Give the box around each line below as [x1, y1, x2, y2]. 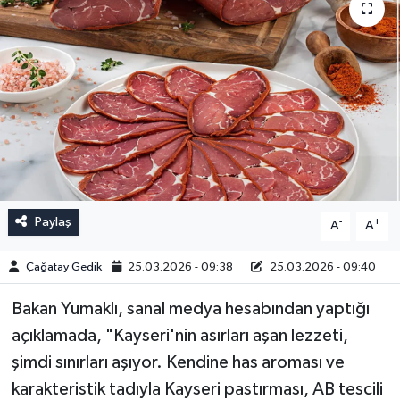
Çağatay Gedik [25, 261, 102, 273]
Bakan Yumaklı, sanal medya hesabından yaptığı [11, 300, 370, 319]
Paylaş [34, 215, 71, 229]
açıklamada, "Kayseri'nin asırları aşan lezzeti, [11, 327, 348, 346]
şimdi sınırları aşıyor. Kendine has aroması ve [11, 354, 345, 372]
